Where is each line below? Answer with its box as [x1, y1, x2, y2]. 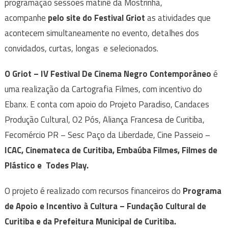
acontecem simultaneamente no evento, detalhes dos [4, 26, 199, 40]
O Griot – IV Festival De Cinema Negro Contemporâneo [4, 67, 211, 81]
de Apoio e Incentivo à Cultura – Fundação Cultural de [4, 199, 206, 213]
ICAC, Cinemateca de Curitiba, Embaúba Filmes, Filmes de [4, 144, 217, 157]
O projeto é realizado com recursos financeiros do [4, 184, 183, 198]
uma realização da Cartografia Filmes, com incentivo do [4, 82, 202, 96]
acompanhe [4, 11, 48, 25]
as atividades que [147, 11, 211, 25]
